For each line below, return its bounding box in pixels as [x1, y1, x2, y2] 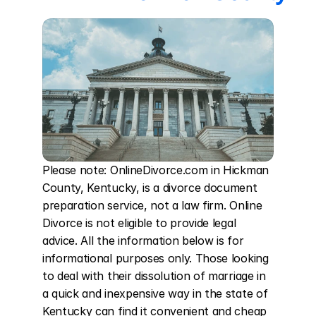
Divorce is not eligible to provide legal [42, 216, 236, 230]
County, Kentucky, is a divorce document [42, 181, 257, 195]
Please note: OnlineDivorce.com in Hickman [42, 163, 269, 177]
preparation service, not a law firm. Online [42, 198, 262, 212]
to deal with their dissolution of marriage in [42, 269, 266, 283]
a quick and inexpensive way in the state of [42, 286, 268, 300]
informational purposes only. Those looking [42, 251, 269, 265]
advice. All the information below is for [42, 233, 244, 248]
